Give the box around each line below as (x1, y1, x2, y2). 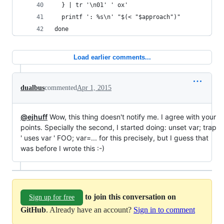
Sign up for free (29, 193, 74, 201)
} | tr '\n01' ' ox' (54, 1, 128, 8)
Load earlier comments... (73, 53, 151, 61)
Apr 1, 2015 (77, 84, 111, 91)
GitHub (20, 205, 46, 214)
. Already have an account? (46, 205, 133, 214)
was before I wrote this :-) (20, 144, 104, 152)
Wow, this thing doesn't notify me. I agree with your (47, 112, 216, 121)
